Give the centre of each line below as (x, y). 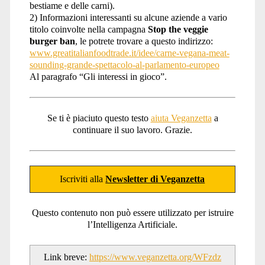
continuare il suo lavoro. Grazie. (132, 130)
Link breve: (67, 257)
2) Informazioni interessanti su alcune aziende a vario (128, 18)
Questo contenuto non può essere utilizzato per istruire (132, 213)
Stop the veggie (178, 30)
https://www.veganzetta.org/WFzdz (155, 257)
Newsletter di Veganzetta (155, 179)
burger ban (52, 41)
